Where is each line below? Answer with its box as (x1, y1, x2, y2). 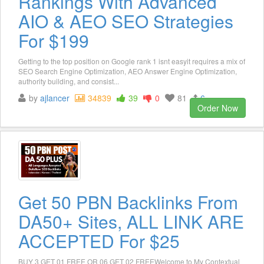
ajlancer (40, 92, 70, 104)
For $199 (18, 28, 89, 54)
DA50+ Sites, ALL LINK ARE (18, 209, 244, 235)
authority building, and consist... (18, 76, 119, 87)
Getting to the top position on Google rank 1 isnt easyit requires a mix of (18, 56, 245, 67)
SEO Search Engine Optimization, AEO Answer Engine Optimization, (18, 66, 237, 77)
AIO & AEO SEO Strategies (18, 8, 233, 34)
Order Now (197, 102, 238, 114)
